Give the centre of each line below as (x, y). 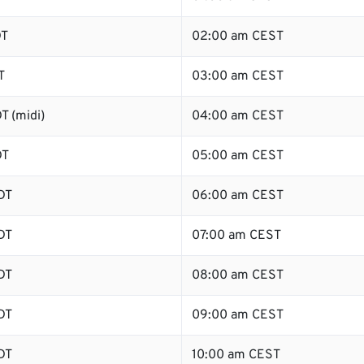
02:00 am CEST (238, 37)
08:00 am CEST (238, 275)
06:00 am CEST (238, 196)
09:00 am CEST (238, 315)
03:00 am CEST (238, 76)
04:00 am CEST (238, 116)
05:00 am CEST (238, 156)
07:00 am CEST (236, 236)
